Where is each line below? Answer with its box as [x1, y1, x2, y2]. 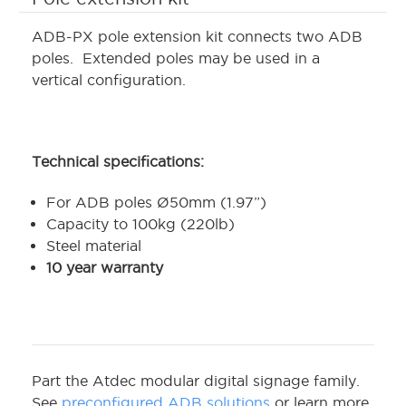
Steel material [46, 237, 142, 255]
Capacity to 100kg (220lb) [46, 216, 236, 233]
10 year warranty [46, 259, 164, 276]
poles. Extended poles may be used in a [32, 50, 320, 67]
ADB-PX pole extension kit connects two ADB [32, 28, 362, 45]
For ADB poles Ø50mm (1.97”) [46, 194, 267, 211]
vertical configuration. [32, 72, 190, 89]
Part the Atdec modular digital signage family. [32, 372, 360, 390]
